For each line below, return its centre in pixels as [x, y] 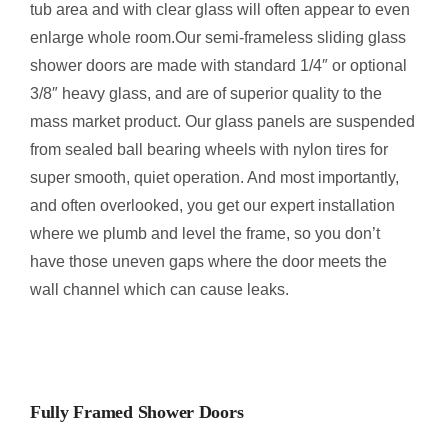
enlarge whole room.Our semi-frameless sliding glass [217, 38]
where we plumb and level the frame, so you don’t [204, 234]
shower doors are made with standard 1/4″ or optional [218, 66]
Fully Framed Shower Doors [136, 411]
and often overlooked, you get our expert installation [212, 206]
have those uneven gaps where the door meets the [208, 262]
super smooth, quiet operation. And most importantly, [214, 178]
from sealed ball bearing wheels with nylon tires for [208, 150]
